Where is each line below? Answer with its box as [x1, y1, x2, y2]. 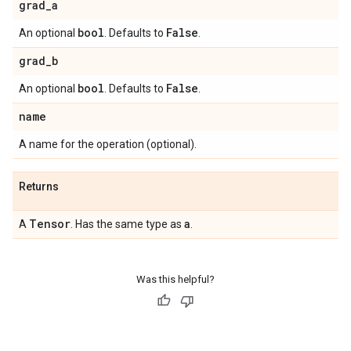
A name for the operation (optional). [19, 138, 197, 150]
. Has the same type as [71, 218, 184, 230]
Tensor [29, 216, 71, 231]
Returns [19, 180, 59, 193]
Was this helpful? [136, 273, 215, 285]
